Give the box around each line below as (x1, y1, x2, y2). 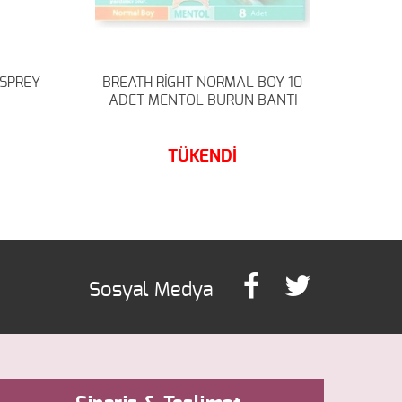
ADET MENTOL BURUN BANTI (108, 92, 297, 108)
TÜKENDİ (168, 147, 238, 165)
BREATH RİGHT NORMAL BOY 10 (102, 74, 303, 90)
